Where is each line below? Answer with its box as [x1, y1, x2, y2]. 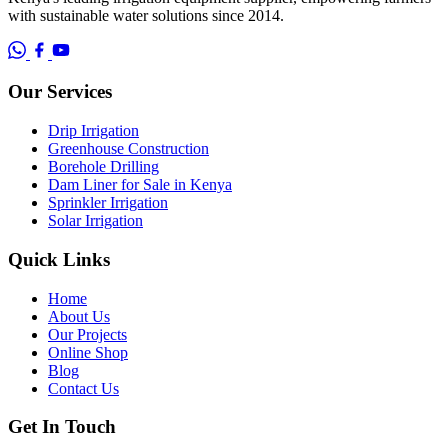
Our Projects [48, 325, 127, 343]
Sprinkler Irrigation [48, 194, 168, 212]
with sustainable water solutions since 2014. [8, 6, 284, 24]
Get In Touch [8, 416, 116, 438]
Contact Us [48, 379, 119, 397]
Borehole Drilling [48, 158, 159, 176]
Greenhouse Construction [48, 140, 209, 158]
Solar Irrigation [48, 212, 143, 230]
